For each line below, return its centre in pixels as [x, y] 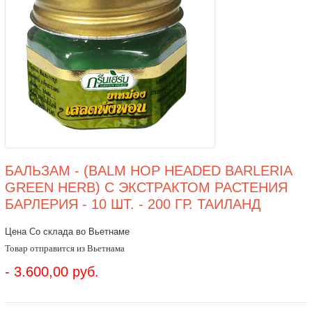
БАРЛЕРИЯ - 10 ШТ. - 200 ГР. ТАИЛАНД [133, 204]
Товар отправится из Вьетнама [64, 248]
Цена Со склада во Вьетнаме [67, 232]
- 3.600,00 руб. [52, 272]
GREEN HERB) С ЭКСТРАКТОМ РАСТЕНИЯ [146, 187]
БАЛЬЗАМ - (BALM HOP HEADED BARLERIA [148, 171]
